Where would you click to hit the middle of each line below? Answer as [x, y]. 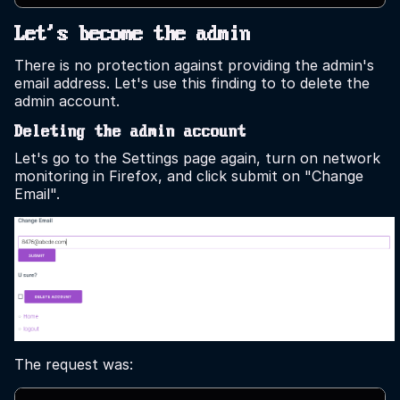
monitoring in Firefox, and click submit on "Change [189, 176]
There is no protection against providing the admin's [194, 65]
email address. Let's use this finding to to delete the [192, 83]
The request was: [74, 364]
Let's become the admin [132, 34]
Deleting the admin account [130, 132]
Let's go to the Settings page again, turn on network [197, 158]
